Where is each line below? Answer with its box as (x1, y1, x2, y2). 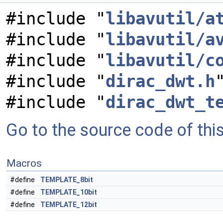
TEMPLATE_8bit (40, 176, 93, 184)
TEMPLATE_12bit (40, 201, 97, 209)
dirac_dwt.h (106, 71, 215, 91)
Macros (6, 157, 42, 169)
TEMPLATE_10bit (40, 188, 97, 196)
